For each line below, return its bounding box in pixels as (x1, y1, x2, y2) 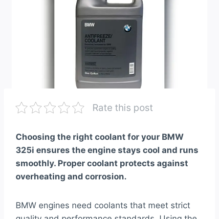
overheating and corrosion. (16, 172, 127, 182)
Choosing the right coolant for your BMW (16, 132, 184, 142)
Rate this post (92, 102, 153, 114)
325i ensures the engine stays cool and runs (16, 145, 198, 155)
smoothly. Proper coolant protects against (16, 158, 188, 169)
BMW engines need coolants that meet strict (16, 200, 190, 211)
